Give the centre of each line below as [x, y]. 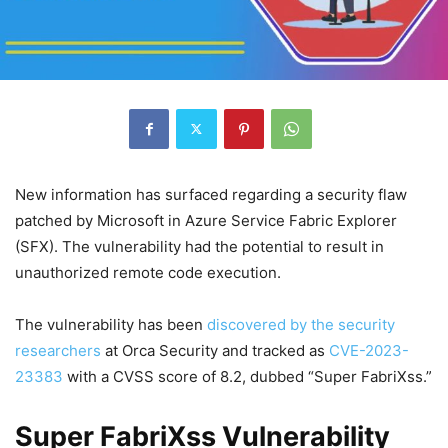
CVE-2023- [369, 350]
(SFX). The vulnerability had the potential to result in [199, 246]
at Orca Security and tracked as [215, 350]
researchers [58, 350]
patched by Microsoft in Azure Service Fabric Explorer [206, 220]
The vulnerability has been [111, 324]
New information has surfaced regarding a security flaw [211, 194]
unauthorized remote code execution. [148, 272]
